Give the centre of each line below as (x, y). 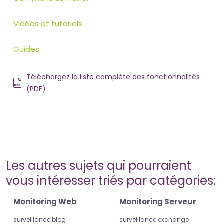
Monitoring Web (45, 202)
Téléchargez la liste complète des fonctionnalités (113, 77)
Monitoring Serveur (158, 202)
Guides (26, 49)
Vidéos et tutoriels (48, 24)
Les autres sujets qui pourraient (99, 166)
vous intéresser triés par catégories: (111, 181)
